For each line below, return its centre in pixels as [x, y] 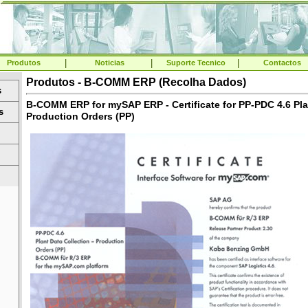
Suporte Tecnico [196, 63]
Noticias [109, 63]
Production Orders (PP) [80, 116]
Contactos [282, 63]
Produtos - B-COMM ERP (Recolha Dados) [136, 82]
